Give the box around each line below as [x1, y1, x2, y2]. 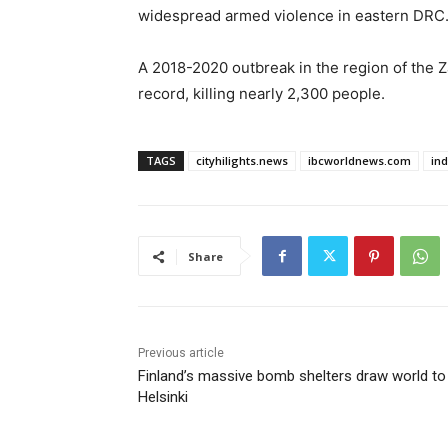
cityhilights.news [196, 153, 288, 169]
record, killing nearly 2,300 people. [138, 84, 385, 104]
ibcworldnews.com [308, 153, 411, 169]
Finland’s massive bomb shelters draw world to [138, 367, 446, 386]
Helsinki [138, 388, 188, 407]
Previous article [138, 346, 224, 361]
